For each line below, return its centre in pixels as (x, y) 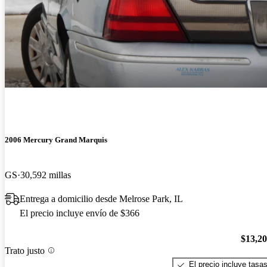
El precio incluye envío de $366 (80, 213)
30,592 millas (46, 175)
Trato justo (25, 250)
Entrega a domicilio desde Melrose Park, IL (101, 199)
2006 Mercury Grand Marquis (56, 140)
